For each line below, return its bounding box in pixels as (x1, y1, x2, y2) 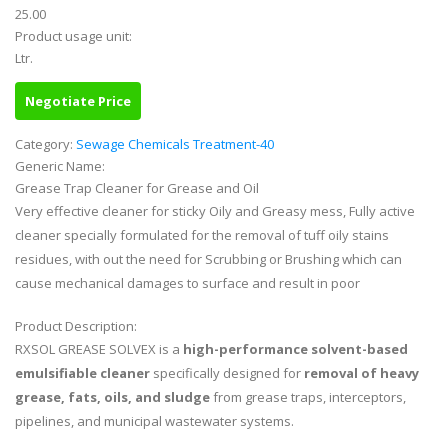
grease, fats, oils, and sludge (15, 388, 210, 407)
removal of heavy (304, 364, 419, 383)
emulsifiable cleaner (15, 364, 150, 383)
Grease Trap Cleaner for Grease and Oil (15, 179, 259, 198)
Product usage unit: (15, 27, 135, 46)
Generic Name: (15, 157, 108, 176)
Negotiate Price (25, 92, 131, 111)
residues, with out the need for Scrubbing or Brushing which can (15, 250, 402, 269)
